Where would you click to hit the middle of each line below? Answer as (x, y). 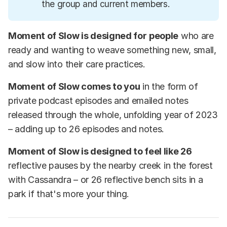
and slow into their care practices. (77, 64)
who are (196, 36)
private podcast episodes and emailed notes (98, 101)
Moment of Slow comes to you (74, 87)
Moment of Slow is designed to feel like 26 (100, 152)
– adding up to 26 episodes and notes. (86, 129)
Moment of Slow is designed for (78, 36)
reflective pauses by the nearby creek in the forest (110, 166)
